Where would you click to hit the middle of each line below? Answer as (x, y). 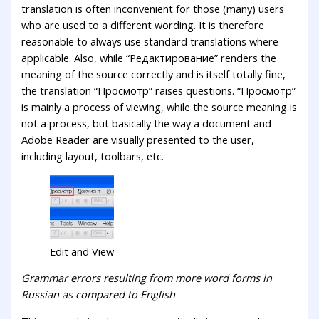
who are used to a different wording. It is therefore (143, 25)
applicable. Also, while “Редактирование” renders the (149, 58)
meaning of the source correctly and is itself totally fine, (154, 74)
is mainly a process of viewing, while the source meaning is (159, 107)
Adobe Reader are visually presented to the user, (138, 140)
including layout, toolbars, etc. (93, 156)
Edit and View (82, 251)
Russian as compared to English (99, 294)
